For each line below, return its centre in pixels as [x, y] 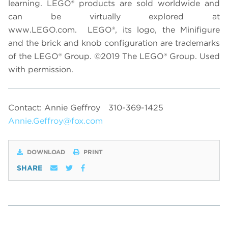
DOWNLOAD [46, 152]
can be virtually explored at [114, 17]
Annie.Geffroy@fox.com [55, 121]
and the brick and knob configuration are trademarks [114, 43]
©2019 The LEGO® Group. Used [157, 56]
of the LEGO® [36, 56]
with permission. [41, 70]
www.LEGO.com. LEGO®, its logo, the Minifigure [114, 30]
